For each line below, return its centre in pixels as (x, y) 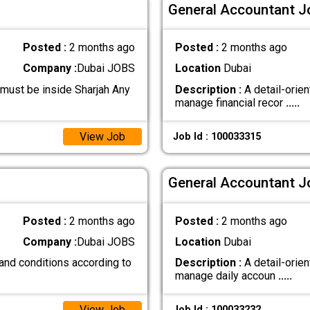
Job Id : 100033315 (217, 136)
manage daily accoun (226, 275)
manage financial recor (230, 102)
